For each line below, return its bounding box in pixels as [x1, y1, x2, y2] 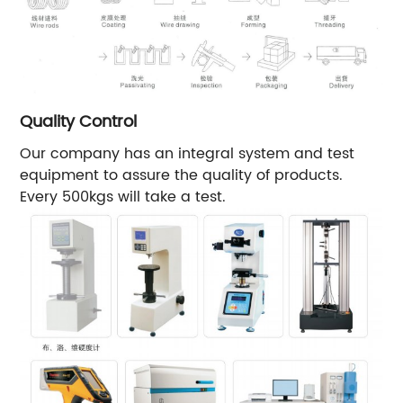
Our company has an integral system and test [20, 141, 355, 166]
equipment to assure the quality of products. [20, 163, 344, 187]
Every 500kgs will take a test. [20, 184, 227, 209]
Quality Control [20, 108, 138, 135]
